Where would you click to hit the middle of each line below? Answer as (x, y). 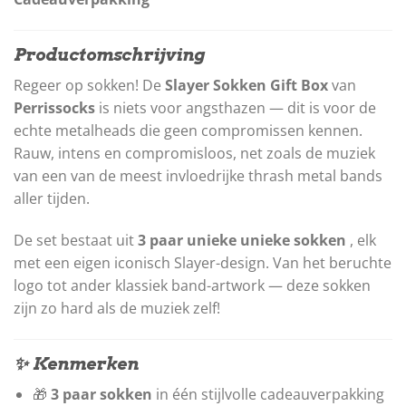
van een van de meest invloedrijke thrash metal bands (198, 176)
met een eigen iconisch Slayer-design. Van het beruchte (203, 263)
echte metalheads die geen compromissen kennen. (188, 131)
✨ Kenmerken (76, 363)
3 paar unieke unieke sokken (242, 241)
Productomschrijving (109, 54)
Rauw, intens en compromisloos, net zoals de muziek (194, 154)
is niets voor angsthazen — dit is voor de (236, 108)
